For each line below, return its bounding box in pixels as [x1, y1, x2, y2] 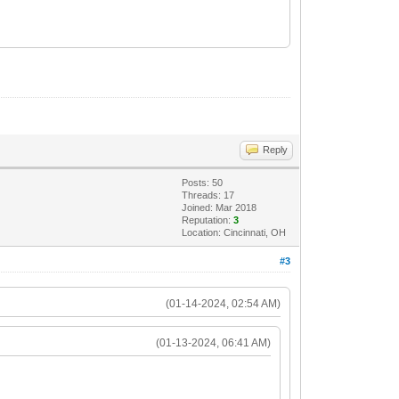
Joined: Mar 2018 [182, 201, 257, 213]
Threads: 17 [182, 189, 235, 200]
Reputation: [182, 214, 234, 225]
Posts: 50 [182, 176, 224, 188]
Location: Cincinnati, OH [182, 226, 287, 238]
